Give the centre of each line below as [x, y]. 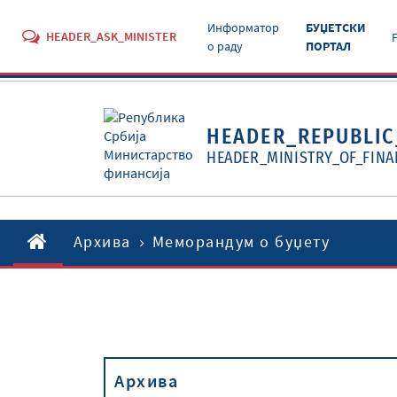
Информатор [243, 27]
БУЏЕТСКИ [335, 27]
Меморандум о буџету [241, 241]
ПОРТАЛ [328, 46]
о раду [225, 46]
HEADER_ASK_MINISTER [111, 36]
